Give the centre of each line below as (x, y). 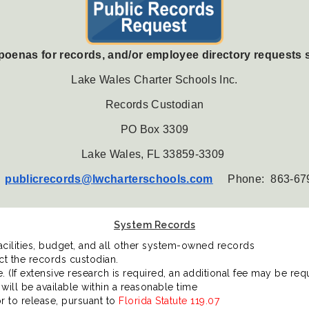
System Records (154, 225)
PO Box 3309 (154, 129)
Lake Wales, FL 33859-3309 (154, 154)
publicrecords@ (49, 179)
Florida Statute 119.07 (169, 300)
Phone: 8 (245, 179)
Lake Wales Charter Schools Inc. (154, 79)
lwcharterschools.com (153, 179)
